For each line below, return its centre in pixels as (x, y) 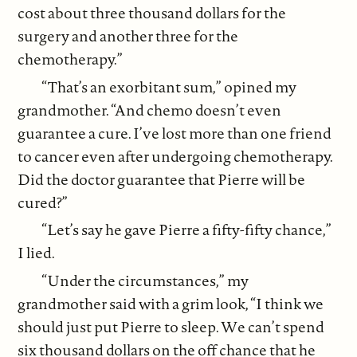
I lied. (37, 253)
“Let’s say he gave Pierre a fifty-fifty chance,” (187, 230)
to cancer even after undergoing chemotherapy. (175, 156)
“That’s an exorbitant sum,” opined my (169, 86)
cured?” (43, 202)
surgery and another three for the (128, 36)
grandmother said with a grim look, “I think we (171, 303)
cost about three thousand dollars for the (152, 13)
